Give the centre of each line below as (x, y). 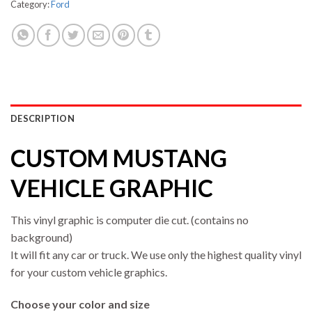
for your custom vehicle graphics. (89, 272)
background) (41, 237)
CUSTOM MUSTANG (119, 158)
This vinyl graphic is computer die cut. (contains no (130, 220)
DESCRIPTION (42, 119)
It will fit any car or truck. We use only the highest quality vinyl (156, 255)
